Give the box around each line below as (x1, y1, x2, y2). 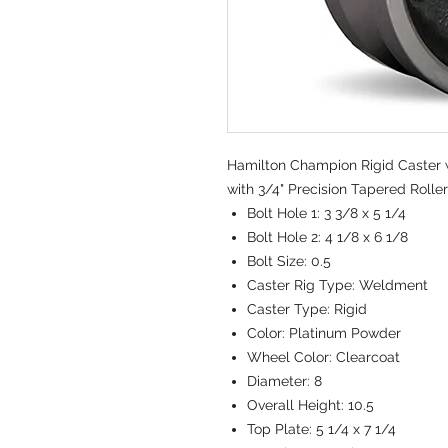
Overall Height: (247, 397, 348, 413)
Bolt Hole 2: (247, 229, 325, 245)
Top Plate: (247, 421, 316, 437)
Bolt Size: (247, 253, 311, 269)
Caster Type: (247, 301, 334, 317)
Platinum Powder (289, 325, 401, 341)
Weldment (359, 277, 428, 293)
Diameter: (247, 373, 314, 389)
